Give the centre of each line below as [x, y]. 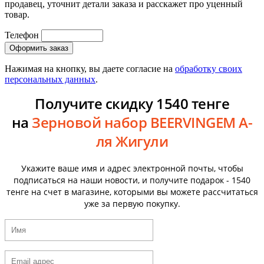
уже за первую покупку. [132, 204]
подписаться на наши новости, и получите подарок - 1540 [132, 180]
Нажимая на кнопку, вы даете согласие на [90, 69]
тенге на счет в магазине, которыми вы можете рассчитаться [132, 192]
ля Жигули [132, 141]
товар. [17, 15]
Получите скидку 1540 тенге [132, 104]
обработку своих [209, 69]
